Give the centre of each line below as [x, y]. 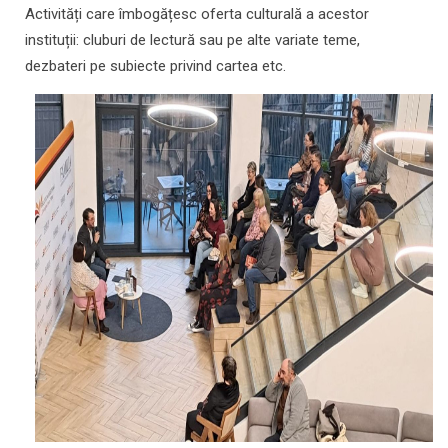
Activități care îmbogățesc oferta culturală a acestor [197, 14]
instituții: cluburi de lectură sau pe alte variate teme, [192, 40]
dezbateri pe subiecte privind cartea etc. [155, 66]
